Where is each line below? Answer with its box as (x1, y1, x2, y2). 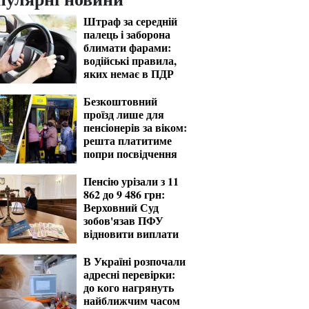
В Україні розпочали (83, 253, 186, 269)
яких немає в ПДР (83, 66, 174, 81)
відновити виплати (83, 226, 179, 241)
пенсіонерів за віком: (83, 119, 187, 135)
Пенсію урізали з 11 (83, 173, 179, 189)
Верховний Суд (83, 199, 159, 215)
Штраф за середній (83, 13, 177, 29)
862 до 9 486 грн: (83, 186, 165, 202)
